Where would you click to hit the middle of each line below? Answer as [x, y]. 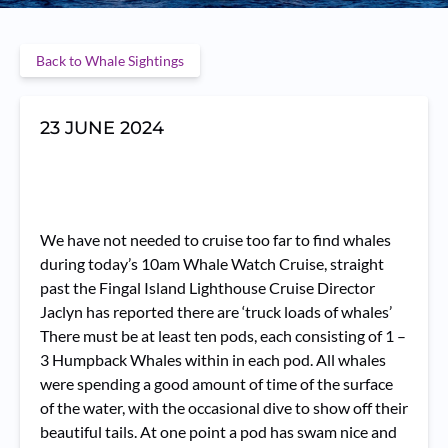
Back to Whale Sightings [110, 60]
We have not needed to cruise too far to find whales [215, 239]
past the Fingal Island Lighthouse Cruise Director [207, 287]
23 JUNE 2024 [102, 128]
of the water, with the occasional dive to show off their [224, 407]
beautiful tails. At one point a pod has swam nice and [218, 431]
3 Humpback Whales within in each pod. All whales [213, 359]
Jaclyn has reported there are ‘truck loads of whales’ [216, 311]
